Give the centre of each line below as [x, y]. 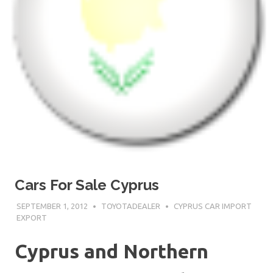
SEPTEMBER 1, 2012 [52, 206]
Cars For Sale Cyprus [87, 185]
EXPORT [31, 217]
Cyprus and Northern [112, 251]
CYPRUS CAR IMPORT [212, 206]
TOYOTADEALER [130, 206]
